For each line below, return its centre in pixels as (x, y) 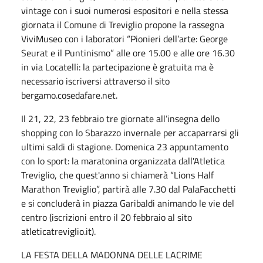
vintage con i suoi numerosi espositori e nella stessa (125, 10)
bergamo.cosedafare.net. (69, 95)
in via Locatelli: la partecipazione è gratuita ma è (117, 67)
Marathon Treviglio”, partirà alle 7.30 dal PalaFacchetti (129, 189)
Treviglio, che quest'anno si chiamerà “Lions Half (117, 175)
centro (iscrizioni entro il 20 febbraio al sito (107, 217)
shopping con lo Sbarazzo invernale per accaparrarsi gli (130, 132)
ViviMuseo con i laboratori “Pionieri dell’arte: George (124, 38)
